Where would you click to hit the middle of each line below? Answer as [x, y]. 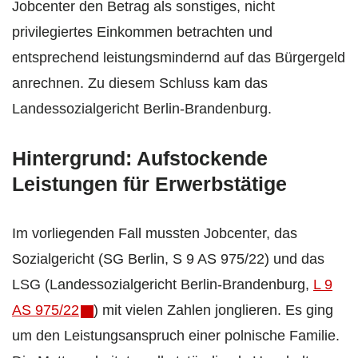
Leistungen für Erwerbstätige [149, 184]
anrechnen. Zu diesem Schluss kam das [140, 84]
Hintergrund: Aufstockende [140, 159]
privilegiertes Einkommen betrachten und [142, 32]
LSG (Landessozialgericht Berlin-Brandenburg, [163, 285]
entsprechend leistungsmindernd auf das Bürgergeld [179, 58]
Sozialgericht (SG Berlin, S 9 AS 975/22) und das [168, 259]
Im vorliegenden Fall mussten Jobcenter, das [155, 234]
